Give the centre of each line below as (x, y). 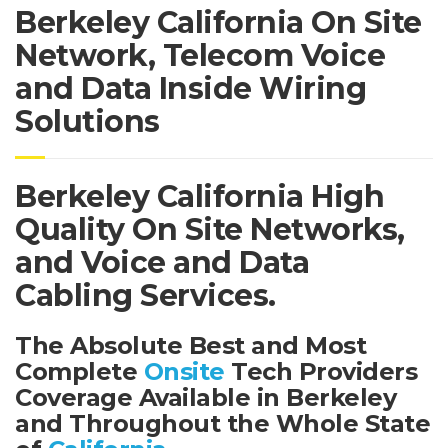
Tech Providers (320, 371)
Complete (79, 371)
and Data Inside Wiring (190, 88)
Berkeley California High (199, 196)
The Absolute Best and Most (190, 345)
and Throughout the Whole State (222, 423)
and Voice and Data (162, 262)
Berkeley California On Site (218, 22)
